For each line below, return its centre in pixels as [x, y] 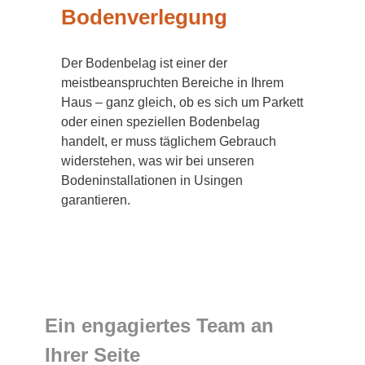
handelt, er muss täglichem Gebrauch [169, 141]
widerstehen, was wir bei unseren [158, 161]
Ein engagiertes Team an [159, 325]
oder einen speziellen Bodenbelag [161, 121]
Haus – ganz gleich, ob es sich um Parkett [182, 102]
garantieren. [96, 200]
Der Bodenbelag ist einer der [144, 63]
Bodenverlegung [144, 18]
